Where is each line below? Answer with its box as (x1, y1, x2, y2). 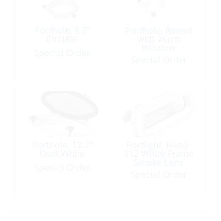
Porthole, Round (125, 24, 192, 36)
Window (142, 41, 176, 54)
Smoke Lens (134, 156, 184, 169)
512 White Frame (123, 147, 194, 160)
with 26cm (137, 33, 181, 45)
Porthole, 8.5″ (34, 24, 90, 36)
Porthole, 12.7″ (32, 139, 93, 151)
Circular (46, 33, 78, 45)
